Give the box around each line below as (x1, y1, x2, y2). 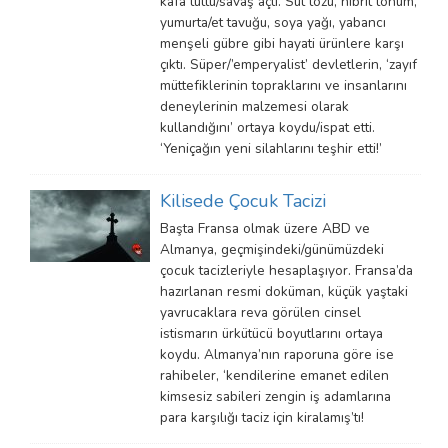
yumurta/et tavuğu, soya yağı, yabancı (160, 12, 386, 32)
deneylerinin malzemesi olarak (160, 96, 349, 116)
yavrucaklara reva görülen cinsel (160, 302, 361, 322)
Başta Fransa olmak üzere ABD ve (160, 218, 370, 238)
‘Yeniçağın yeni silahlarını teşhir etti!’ (160, 138, 382, 158)
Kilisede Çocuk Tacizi (160, 188, 326, 213)
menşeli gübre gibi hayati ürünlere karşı (160, 33, 404, 53)
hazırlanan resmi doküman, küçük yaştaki (160, 281, 408, 301)
